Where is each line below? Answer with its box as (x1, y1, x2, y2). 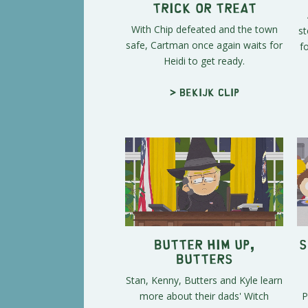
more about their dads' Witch (140, 289, 269, 303)
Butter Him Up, (154, 241, 254, 247)
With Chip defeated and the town (131, 22, 278, 36)
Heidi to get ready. (164, 54, 245, 67)
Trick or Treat (152, 3, 256, 10)
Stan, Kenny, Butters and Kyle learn (126, 274, 283, 287)
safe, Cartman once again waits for (126, 38, 283, 52)
